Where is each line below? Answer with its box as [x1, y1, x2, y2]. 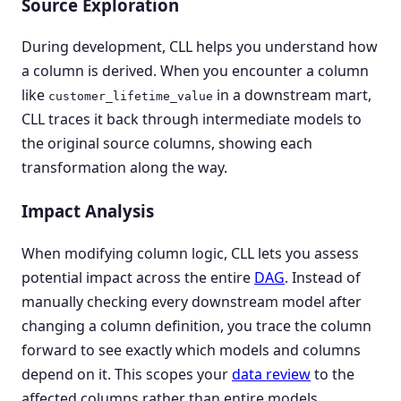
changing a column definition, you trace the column [21, 315, 371, 336]
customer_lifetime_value [48, 90, 213, 104]
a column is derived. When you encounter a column [21, 61, 369, 81]
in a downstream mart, [213, 85, 371, 106]
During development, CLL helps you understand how [21, 37, 378, 57]
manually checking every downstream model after [21, 291, 362, 311]
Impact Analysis [21, 200, 154, 223]
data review [232, 363, 311, 384]
